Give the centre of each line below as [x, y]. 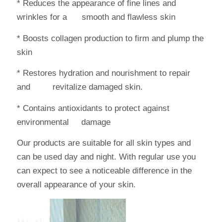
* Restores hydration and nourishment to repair [103, 73]
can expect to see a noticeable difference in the [104, 170]
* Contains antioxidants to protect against [93, 108]
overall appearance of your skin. [76, 184]
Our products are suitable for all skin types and [104, 143]
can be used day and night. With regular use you [106, 157]
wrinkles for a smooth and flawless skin [96, 17]
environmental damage [63, 122]
